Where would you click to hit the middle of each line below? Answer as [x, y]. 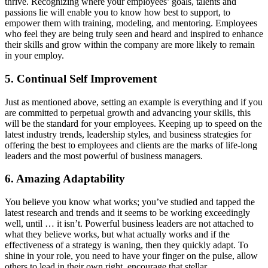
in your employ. [34, 56]
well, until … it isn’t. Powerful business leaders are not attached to [129, 224]
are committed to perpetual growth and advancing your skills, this [128, 112]
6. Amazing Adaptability [65, 179]
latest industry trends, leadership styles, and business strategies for [128, 134]
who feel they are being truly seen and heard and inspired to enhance [134, 34]
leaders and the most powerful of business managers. [104, 156]
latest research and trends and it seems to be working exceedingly [127, 213]
